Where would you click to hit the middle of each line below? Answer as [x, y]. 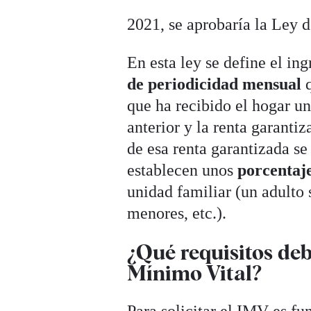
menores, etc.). [177, 213]
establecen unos [183, 170]
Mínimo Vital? [195, 272]
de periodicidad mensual [217, 84]
